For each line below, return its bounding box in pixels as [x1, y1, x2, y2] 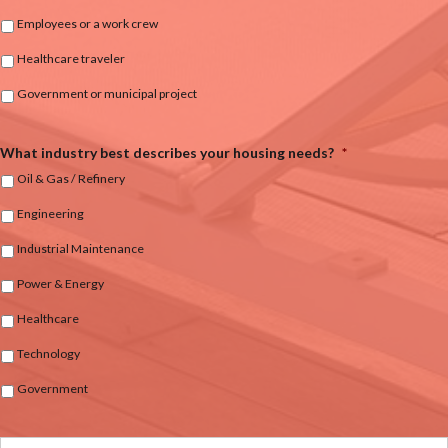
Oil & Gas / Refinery [17, 170, 125, 186]
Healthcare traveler [17, 50, 125, 66]
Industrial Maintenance [17, 240, 144, 256]
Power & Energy [17, 275, 104, 291]
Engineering [17, 205, 84, 221]
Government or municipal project [17, 85, 197, 101]
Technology [17, 345, 80, 361]
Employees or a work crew [17, 15, 158, 31]
